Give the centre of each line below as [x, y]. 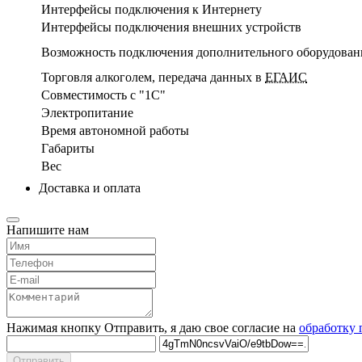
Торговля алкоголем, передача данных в [153, 77]
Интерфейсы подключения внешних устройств [171, 27]
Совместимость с [90, 95]
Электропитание [87, 112]
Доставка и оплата [90, 187]
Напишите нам [48, 229]
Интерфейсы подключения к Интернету [152, 9]
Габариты [68, 148]
